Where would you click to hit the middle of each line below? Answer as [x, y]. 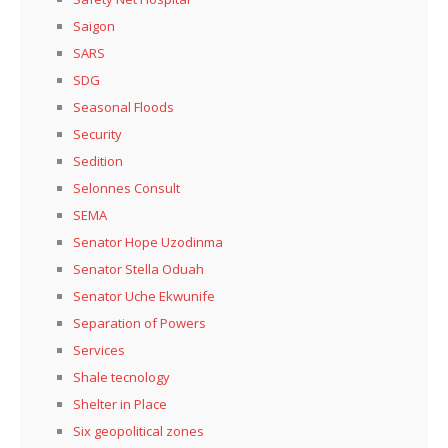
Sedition [98, 160]
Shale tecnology [121, 376]
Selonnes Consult [126, 187]
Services [99, 349]
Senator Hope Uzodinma [148, 241]
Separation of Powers [139, 322]
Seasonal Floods [123, 106]
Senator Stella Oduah [138, 268]
